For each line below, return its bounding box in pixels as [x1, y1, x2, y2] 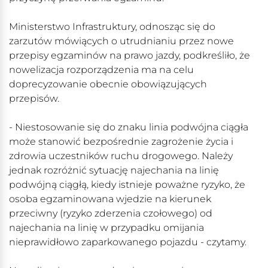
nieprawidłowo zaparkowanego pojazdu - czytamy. [9, 236, 246, 248]
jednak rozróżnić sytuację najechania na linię [9, 165, 219, 176]
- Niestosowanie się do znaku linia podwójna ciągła [9, 121, 248, 133]
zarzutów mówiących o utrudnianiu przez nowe [9, 35, 234, 47]
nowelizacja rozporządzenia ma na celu [9, 64, 194, 76]
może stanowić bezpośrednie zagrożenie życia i [9, 136, 233, 148]
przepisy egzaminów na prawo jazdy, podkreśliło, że [9, 50, 250, 62]
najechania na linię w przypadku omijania [9, 222, 204, 234]
